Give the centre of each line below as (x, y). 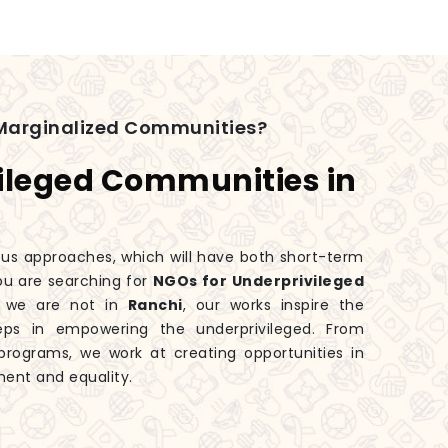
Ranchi (155, 305)
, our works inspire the (273, 305)
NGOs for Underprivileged (258, 281)
